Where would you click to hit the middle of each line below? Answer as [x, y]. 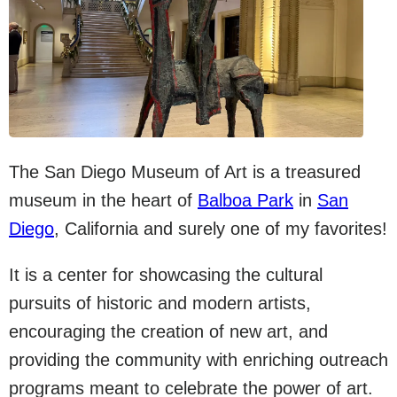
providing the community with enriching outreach [198, 360]
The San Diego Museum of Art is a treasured [185, 172]
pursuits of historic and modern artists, [160, 303]
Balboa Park [245, 200]
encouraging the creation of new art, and [168, 331]
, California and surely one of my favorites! [221, 229]
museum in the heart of [103, 200]
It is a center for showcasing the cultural [166, 275]
